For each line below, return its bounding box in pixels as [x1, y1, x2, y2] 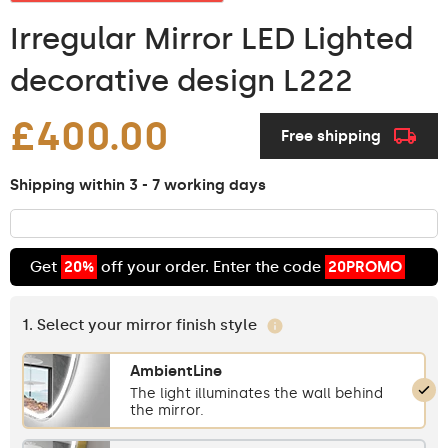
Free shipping [281, 127, 381, 146]
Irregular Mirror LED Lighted [10, 20, 413, 57]
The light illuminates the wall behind [130, 384, 383, 402]
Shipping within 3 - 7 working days [10, 175, 266, 194]
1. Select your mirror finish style [22, 315, 261, 334]
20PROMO [328, 257, 402, 276]
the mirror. [130, 401, 204, 419]
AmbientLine [130, 361, 222, 380]
